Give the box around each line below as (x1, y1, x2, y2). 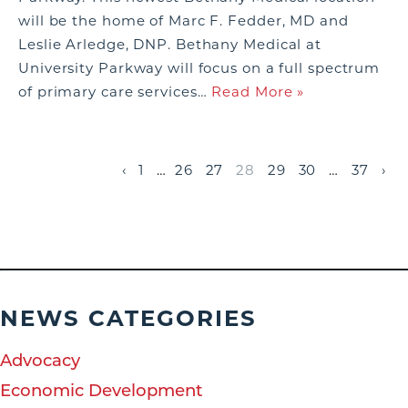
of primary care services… (18, 83, 212, 100)
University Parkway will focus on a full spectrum (18, 59, 381, 76)
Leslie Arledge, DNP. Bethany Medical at (18, 36, 322, 53)
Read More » (211, 83, 305, 100)
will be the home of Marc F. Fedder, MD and (18, 12, 349, 29)
